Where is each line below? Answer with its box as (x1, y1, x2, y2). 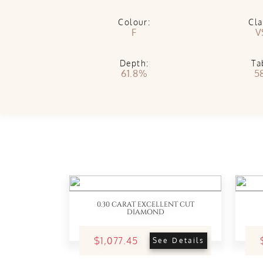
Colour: (118, 17, 151, 27)
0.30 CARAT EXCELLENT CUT (96, 200, 194, 209)
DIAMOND (126, 207, 164, 217)
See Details (152, 236, 204, 245)
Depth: (120, 58, 149, 68)
